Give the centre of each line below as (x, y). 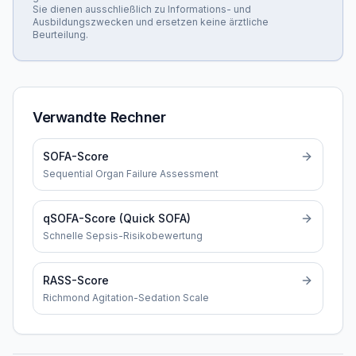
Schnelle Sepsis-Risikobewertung (123, 236)
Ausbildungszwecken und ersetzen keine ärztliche (151, 22)
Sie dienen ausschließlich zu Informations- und (142, 9)
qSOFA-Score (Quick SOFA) (117, 218)
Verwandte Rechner (99, 117)
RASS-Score (76, 280)
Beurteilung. (60, 35)
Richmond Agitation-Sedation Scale (126, 298)
